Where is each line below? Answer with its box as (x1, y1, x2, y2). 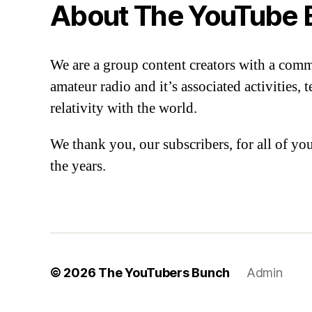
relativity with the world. (50, 98, 197, 118)
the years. (50, 156, 106, 175)
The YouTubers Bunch (98, 265, 230, 280)
